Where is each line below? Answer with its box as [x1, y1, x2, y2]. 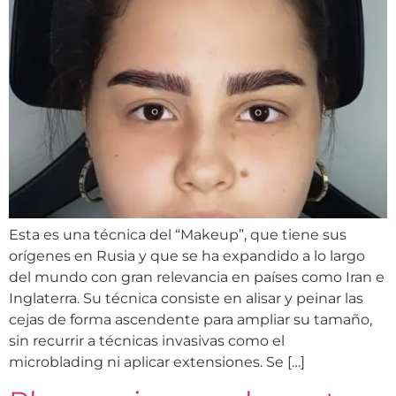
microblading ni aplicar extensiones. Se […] [9, 353, 305, 370]
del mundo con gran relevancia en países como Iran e [9, 268, 385, 286]
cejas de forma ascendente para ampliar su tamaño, [9, 310, 372, 328]
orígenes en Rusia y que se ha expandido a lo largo [9, 247, 365, 264]
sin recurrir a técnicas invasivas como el [9, 331, 285, 349]
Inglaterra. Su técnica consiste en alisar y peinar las [9, 289, 363, 307]
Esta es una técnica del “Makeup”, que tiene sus [9, 225, 346, 243]
